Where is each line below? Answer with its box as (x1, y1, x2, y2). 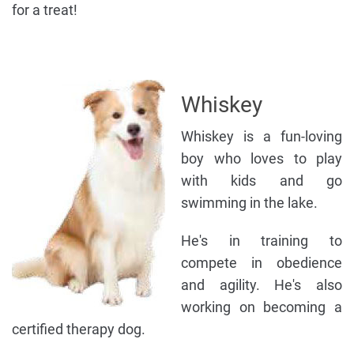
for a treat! (12, 2, 77, 19)
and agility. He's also (181, 277, 342, 294)
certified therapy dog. (12, 321, 145, 338)
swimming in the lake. (181, 194, 318, 212)
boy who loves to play (181, 150, 342, 168)
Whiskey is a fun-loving (181, 128, 342, 145)
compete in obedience (181, 254, 342, 272)
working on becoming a (181, 299, 342, 316)
